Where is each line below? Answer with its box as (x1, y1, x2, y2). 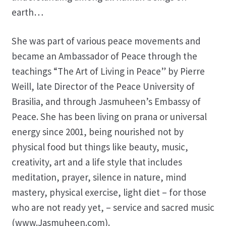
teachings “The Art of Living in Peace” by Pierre (11, 65, 205, 77)
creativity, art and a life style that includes (11, 155, 182, 168)
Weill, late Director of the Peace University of (11, 80, 195, 92)
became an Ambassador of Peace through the (11, 49, 197, 62)
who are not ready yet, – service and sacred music (11, 201, 214, 213)
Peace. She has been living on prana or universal (11, 110, 207, 123)
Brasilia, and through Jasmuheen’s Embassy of (11, 95, 201, 107)
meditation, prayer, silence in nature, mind (11, 171, 187, 183)
